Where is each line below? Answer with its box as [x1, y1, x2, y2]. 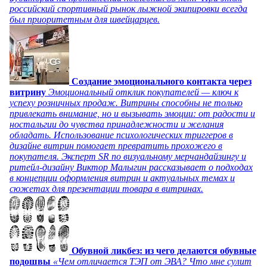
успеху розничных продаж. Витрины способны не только [10, 97, 243, 108]
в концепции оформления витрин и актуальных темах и [10, 172, 235, 183]
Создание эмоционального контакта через [72, 76, 252, 86]
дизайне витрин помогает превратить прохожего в [10, 140, 222, 151]
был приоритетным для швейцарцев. [10, 14, 160, 24]
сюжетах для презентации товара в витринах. [10, 183, 203, 194]
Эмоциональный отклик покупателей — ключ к [48, 86, 238, 97]
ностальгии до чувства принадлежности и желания [10, 119, 223, 129]
